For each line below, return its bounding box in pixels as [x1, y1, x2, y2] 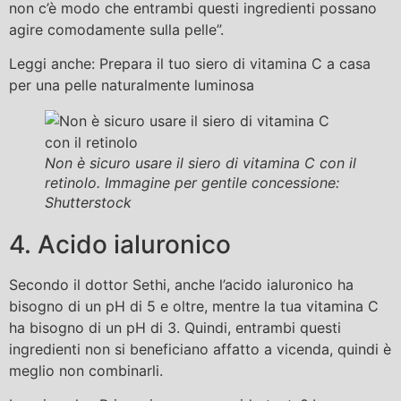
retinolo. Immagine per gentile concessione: [45, 173, 339, 192]
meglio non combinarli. [9, 361, 163, 380]
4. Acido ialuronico [9, 228, 231, 260]
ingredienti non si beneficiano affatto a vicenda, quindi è [9, 339, 391, 358]
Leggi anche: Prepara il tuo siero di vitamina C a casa [9, 54, 371, 73]
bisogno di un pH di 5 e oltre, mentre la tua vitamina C [9, 296, 379, 315]
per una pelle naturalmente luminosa [9, 75, 254, 94]
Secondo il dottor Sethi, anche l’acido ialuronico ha [9, 275, 354, 294]
